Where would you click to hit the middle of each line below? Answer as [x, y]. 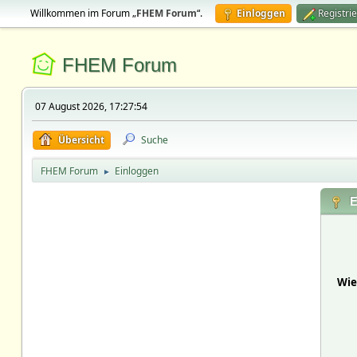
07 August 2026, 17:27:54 [91, 106]
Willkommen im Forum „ [83, 13]
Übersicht [81, 140]
